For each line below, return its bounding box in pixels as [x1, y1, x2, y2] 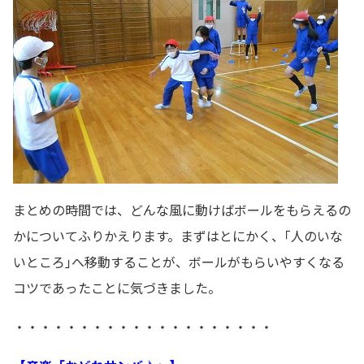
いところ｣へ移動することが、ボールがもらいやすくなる [13, 251, 344, 271]
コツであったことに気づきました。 [13, 277, 221, 297]
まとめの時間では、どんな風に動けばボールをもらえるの [13, 199, 351, 219]
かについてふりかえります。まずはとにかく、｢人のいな [13, 225, 343, 245]
